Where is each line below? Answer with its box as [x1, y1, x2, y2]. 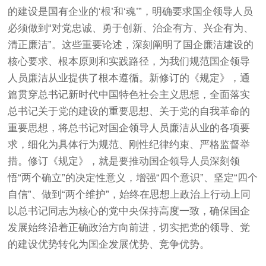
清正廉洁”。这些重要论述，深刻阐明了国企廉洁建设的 [8, 39, 254, 50]
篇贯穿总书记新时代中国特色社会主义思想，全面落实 [8, 88, 251, 100]
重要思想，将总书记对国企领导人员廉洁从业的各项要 [8, 122, 251, 134]
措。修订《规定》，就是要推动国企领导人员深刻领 [8, 155, 240, 167]
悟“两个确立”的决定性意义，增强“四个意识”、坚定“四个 [8, 172, 258, 183]
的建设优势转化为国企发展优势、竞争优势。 [8, 238, 210, 250]
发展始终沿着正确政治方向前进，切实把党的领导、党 [8, 221, 251, 233]
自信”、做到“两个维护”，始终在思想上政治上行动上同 [8, 188, 251, 200]
